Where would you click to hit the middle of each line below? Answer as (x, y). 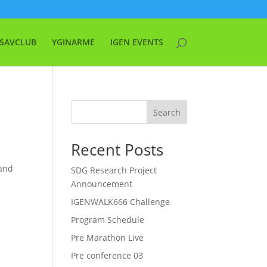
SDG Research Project (114, 170)
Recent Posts (117, 150)
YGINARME (73, 42)
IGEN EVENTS (136, 42)
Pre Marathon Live (108, 237)
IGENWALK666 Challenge (121, 202)
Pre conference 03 (107, 255)
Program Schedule (108, 220)
